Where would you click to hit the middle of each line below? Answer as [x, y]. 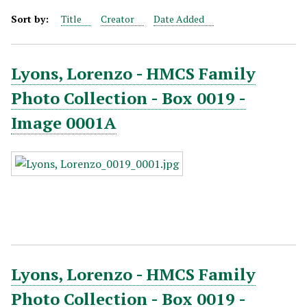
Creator [118, 19]
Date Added [179, 19]
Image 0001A [64, 123]
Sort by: [31, 19]
